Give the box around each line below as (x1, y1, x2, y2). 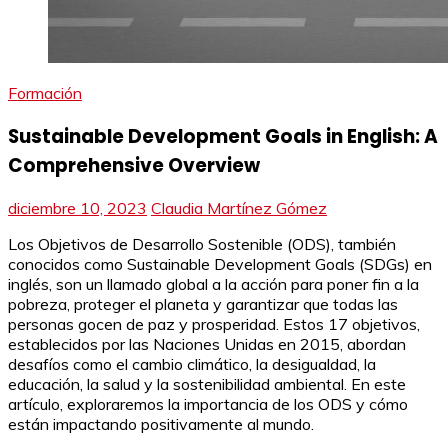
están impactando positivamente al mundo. (8, 414, 314, 435)
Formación (8, 83, 82, 103)
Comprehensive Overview (8, 151, 260, 179)
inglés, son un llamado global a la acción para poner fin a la (8, 274, 419, 295)
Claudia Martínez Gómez (151, 198, 327, 219)
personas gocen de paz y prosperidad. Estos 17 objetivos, (8, 314, 420, 335)
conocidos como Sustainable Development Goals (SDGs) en (8, 254, 432, 275)
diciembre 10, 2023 (8, 198, 147, 219)
